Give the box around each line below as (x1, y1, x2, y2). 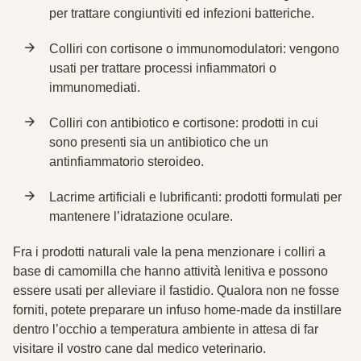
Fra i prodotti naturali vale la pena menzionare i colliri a (13, 245, 326, 259)
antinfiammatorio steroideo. (49, 155, 204, 168)
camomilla (58, 264, 117, 278)
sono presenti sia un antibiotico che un (49, 135, 268, 149)
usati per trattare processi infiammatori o (49, 61, 276, 75)
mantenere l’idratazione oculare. (49, 210, 233, 223)
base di (13, 264, 58, 278)
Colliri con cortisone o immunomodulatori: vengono (49, 42, 339, 56)
